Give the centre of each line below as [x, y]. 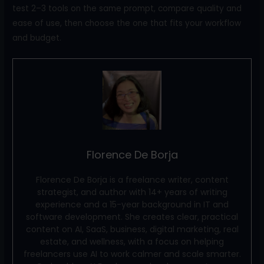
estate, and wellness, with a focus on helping [132, 241]
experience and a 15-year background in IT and [132, 204]
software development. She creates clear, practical [132, 217]
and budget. [37, 38]
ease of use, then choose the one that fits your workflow [127, 23]
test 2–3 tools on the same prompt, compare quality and [127, 8]
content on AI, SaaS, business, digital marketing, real [132, 229]
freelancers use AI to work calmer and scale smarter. [132, 254]
